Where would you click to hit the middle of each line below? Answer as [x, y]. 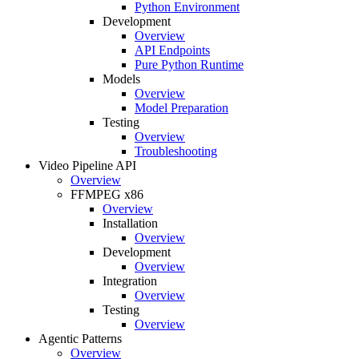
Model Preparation [182, 108]
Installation [130, 224]
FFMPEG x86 [107, 195]
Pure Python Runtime [189, 65]
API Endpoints [172, 50]
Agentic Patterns [80, 339]
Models [121, 79]
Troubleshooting [176, 151]
